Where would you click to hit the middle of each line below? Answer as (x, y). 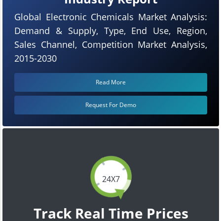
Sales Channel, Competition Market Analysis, (111, 44)
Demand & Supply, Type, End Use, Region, (111, 30)
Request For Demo (111, 105)
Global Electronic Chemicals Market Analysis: (111, 17)
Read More (111, 82)
